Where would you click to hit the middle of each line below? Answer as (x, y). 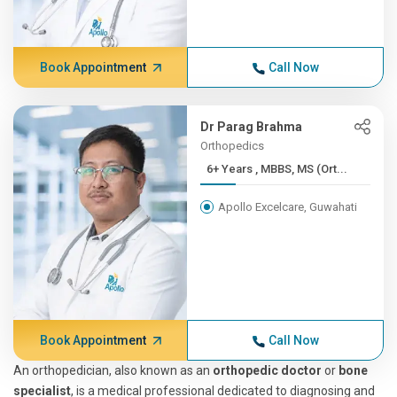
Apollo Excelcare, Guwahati (288, 207)
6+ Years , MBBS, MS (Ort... (332, 169)
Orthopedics (233, 146)
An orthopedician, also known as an (113, 370)
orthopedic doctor (267, 370)
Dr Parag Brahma (252, 127)
